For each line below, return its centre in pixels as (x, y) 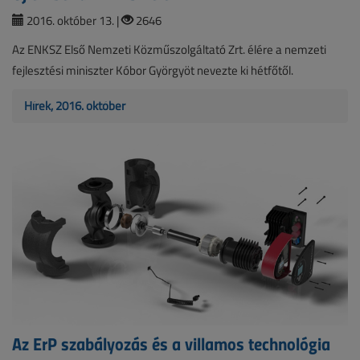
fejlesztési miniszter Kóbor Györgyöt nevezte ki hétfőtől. (153, 71)
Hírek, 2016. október (75, 106)
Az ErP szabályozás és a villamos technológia (171, 344)
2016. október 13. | (73, 21)
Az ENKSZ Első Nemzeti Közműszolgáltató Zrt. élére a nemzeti (169, 50)
